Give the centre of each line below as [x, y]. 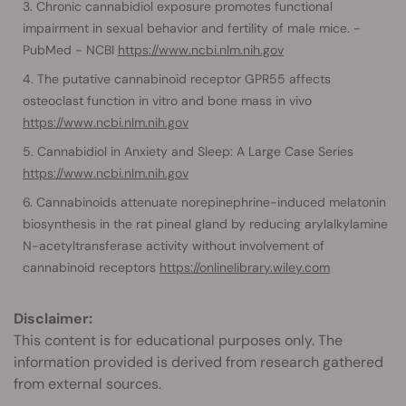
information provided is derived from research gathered [198, 362]
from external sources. [87, 383]
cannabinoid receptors [91, 267]
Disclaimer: [53, 318]
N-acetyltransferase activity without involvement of [174, 245]
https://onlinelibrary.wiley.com [245, 267]
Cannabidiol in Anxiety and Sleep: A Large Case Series [195, 151]
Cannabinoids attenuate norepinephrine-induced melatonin [211, 202]
